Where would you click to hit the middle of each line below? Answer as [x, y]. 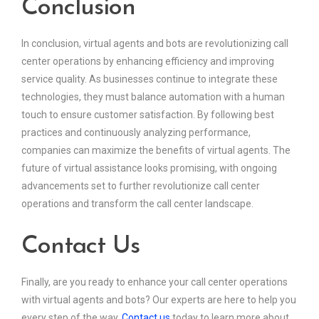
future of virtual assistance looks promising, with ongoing [149, 168]
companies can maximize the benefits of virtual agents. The [156, 151]
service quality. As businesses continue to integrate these [150, 79]
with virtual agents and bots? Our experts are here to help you [159, 300]
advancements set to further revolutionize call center [141, 186]
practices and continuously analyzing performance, [136, 133]
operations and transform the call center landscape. [137, 204]
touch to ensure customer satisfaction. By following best [148, 115]
